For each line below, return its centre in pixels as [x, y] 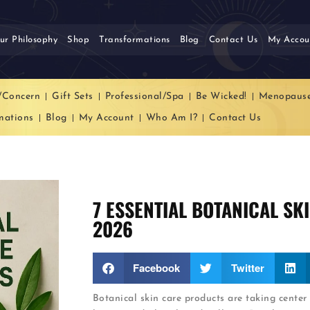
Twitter [247, 267]
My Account [106, 118]
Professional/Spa [144, 97]
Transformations [135, 39]
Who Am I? [171, 118]
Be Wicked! [221, 97]
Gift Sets [73, 97]
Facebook [157, 267]
